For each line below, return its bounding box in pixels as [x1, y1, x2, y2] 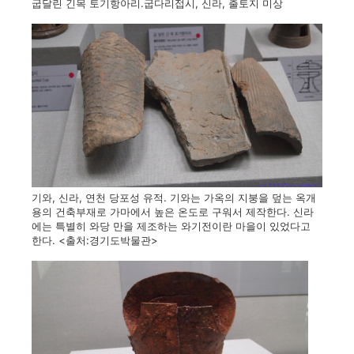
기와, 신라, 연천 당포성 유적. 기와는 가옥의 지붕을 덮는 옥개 [32, 190, 316, 204]
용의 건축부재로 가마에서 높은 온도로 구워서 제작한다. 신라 [32, 205, 314, 218]
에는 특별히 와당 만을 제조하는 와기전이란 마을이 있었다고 [32, 219, 311, 232]
